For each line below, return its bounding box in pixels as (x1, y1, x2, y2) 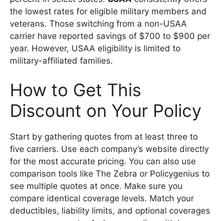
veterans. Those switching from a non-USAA (10, 18, 187, 29)
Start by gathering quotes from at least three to (10, 132, 198, 142)
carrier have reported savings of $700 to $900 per (10, 31, 210, 41)
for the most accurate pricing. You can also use (10, 156, 196, 167)
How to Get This (10, 79, 141, 101)
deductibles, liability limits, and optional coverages (10, 206, 210, 216)
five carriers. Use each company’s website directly (10, 144, 209, 154)
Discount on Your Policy (10, 100, 201, 121)
